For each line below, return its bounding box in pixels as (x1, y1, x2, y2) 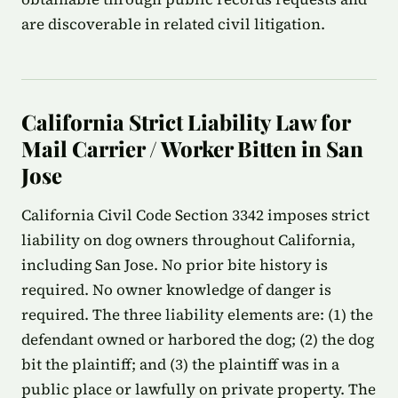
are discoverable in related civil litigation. (21, 13, 325, 35)
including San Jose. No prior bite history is (21, 254, 328, 275)
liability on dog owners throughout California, (21, 229, 355, 251)
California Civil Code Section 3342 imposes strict (21, 204, 370, 226)
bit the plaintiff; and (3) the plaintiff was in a (21, 354, 339, 375)
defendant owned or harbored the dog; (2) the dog (21, 329, 374, 350)
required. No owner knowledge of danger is (21, 279, 331, 300)
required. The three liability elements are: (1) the (21, 304, 373, 325)
